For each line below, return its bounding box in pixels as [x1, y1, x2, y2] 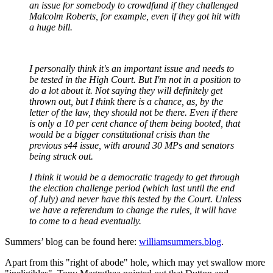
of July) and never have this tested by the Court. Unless [29, 194, 241, 205]
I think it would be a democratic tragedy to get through [29, 172, 239, 183]
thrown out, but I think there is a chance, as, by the [29, 96, 223, 107]
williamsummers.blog [139, 236, 221, 247]
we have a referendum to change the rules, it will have [29, 205, 236, 216]
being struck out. [29, 151, 93, 162]
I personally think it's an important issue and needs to [29, 63, 234, 74]
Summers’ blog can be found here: [5, 236, 139, 247]
